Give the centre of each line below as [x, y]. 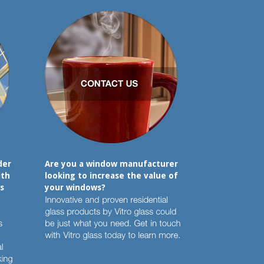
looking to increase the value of [111, 176]
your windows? [75, 187]
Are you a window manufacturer [111, 164]
